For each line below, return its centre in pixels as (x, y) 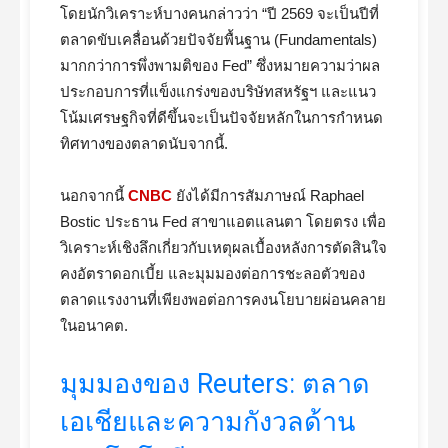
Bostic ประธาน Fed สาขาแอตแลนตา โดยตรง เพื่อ (223, 221)
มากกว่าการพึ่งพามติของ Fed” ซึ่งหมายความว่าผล (220, 65)
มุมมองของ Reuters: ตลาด (215, 384)
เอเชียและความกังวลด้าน (207, 422)
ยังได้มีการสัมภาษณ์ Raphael (268, 195)
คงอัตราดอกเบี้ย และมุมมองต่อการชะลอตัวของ (212, 273)
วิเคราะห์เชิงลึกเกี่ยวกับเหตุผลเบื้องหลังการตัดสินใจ (223, 247)
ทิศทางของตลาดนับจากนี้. (144, 143)
